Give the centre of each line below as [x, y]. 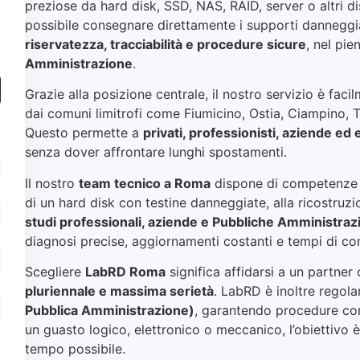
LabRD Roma [126, 272]
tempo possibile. [76, 349]
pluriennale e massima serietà [120, 291]
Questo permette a [84, 133]
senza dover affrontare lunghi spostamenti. [156, 152]
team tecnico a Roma [145, 183]
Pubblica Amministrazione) [110, 311]
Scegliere [55, 272]
